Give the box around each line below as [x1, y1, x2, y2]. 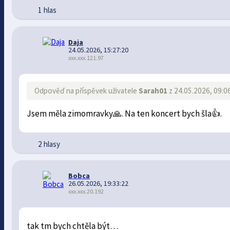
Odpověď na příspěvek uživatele [34, 85, 139, 95]
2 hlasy [37, 139, 60, 149]
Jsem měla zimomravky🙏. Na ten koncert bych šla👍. [27, 107, 222, 119]
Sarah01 [139, 85, 168, 95]
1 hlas [37, 5, 56, 15]
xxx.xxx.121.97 [68, 53, 104, 62]
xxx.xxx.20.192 [68, 187, 104, 196]
